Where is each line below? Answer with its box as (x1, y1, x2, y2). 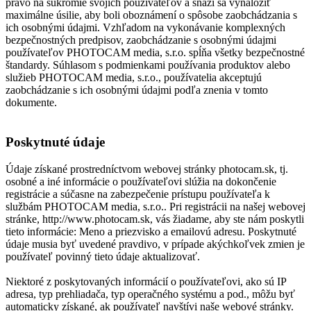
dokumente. (6, 96, 57, 109)
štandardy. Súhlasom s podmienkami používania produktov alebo (6, 59, 290, 72)
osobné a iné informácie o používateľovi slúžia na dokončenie (6, 175, 276, 187)
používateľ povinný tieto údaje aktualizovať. (6, 250, 200, 262)
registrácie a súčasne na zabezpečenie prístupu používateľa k (6, 187, 270, 200)
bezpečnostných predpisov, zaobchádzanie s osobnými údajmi (6, 34, 276, 47)
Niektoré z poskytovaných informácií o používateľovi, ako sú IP (6, 275, 286, 287)
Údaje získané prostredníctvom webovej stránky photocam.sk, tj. (6, 162, 288, 175)
